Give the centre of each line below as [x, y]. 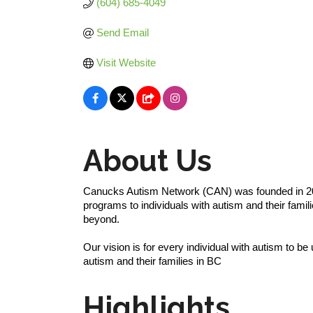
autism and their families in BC [152, 261]
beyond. [101, 219]
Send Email [122, 32]
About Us [147, 161]
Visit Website [126, 63]
